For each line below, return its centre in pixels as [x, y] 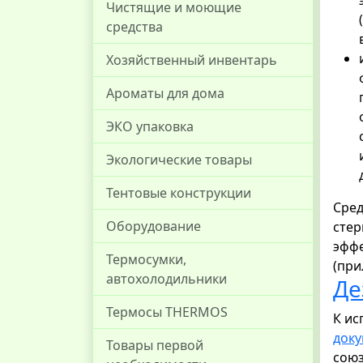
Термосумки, [146, 259]
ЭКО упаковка [150, 126]
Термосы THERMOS [167, 312]
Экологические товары [179, 160]
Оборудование [154, 226]
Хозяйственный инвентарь [192, 60]
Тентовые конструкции [179, 193]
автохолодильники [167, 279]
